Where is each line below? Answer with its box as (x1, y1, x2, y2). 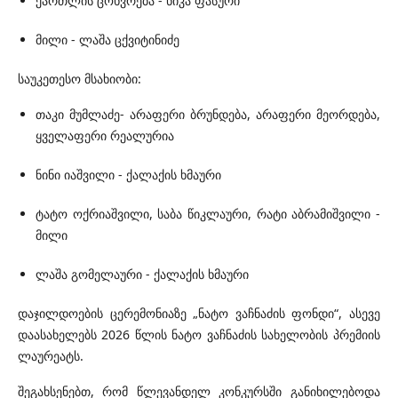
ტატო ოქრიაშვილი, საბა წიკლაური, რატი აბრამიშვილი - (36, 205, 380, 223)
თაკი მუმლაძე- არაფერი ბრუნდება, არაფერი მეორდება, (36, 106, 380, 123)
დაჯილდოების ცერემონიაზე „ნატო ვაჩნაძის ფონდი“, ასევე (18, 305, 380, 322)
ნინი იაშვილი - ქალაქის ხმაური (36, 166, 221, 184)
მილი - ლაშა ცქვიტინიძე (36, 31, 179, 49)
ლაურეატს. (18, 347, 84, 365)
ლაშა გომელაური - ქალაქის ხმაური (36, 266, 249, 283)
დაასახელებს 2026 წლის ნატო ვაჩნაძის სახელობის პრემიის (18, 326, 380, 344)
